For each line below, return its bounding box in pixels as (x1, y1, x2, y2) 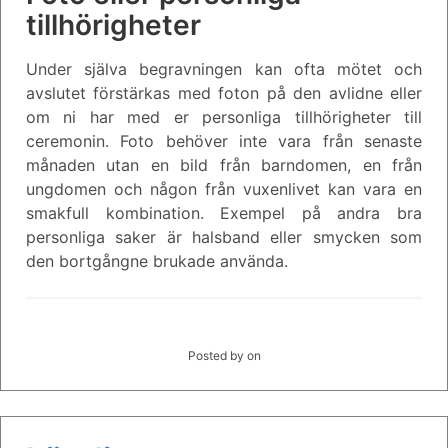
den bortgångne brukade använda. (26, 250, 288, 271)
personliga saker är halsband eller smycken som (26, 226, 422, 247)
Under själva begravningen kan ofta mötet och (26, 58, 422, 79)
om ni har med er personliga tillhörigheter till (26, 106, 422, 127)
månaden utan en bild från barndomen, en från (26, 154, 422, 175)
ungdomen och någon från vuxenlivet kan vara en (26, 178, 422, 199)
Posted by (187, 347, 247, 363)
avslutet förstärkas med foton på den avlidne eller (26, 82, 422, 103)
